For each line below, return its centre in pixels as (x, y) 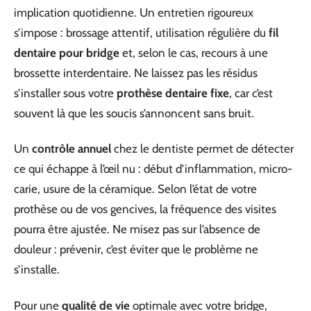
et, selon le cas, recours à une (194, 52)
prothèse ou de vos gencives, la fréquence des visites (145, 209)
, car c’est (251, 93)
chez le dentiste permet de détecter (202, 149)
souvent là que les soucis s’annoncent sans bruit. (134, 113)
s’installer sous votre (65, 93)
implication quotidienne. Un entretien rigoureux (134, 12)
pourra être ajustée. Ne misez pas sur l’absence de (137, 229)
